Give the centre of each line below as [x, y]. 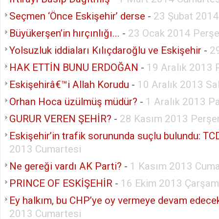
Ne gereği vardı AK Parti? [66, 166]
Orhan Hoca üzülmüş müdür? [73, 101]
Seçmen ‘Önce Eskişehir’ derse [77, 16]
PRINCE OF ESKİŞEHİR [61, 183]
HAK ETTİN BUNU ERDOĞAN [74, 67]
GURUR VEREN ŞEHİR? [60, 119]
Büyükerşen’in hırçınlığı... [65, 33]
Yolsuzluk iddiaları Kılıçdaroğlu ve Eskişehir [105, 50]
